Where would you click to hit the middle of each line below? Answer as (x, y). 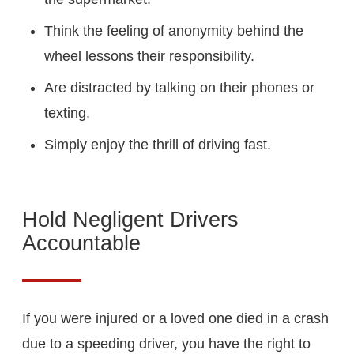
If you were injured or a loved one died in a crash (175, 318)
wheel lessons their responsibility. (149, 56)
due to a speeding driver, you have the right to (166, 343)
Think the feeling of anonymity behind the (174, 30)
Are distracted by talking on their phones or (179, 87)
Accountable (81, 243)
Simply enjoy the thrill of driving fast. (158, 144)
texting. (67, 113)
